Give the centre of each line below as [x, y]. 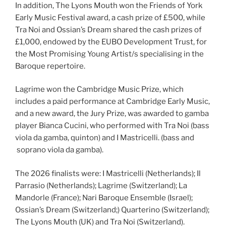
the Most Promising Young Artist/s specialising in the [109, 54]
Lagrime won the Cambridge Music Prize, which [99, 90]
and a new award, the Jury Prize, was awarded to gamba [112, 114]
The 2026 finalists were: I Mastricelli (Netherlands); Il [108, 173]
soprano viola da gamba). [59, 150]
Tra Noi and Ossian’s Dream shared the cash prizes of [108, 30]
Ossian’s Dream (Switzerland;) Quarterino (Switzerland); [112, 210]
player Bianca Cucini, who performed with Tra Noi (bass [112, 126]
